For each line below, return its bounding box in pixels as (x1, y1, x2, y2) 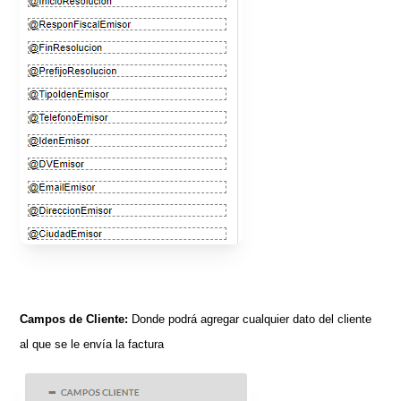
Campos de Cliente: (20, 312, 129, 327)
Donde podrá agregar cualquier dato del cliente (128, 312, 372, 327)
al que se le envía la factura (20, 337, 165, 352)
